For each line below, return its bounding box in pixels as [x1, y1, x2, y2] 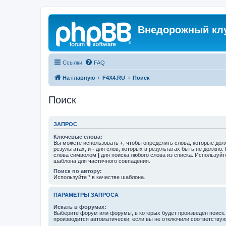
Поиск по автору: [53, 167, 102, 174]
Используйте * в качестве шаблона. [53, 174, 145, 180]
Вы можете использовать [53, 139, 120, 146]
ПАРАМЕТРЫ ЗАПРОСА [53, 191, 119, 198]
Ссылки [63, 60, 82, 66]
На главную [63, 75, 95, 81]
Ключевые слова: [53, 133, 102, 140]
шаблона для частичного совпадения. [53, 157, 150, 164]
